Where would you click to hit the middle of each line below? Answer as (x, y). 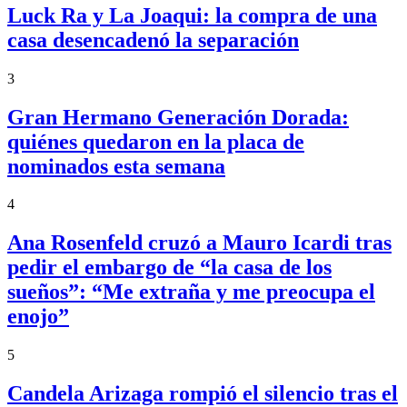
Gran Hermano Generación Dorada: (178, 117)
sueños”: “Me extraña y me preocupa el (191, 292)
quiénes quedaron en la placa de (156, 141)
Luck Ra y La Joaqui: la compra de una (192, 15)
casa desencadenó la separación (153, 40)
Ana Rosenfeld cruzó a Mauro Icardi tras (199, 243)
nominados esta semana (116, 166)
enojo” (38, 317)
